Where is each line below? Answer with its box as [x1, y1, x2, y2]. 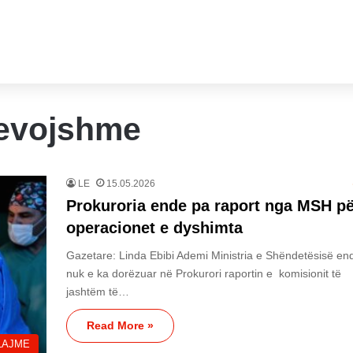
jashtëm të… [66, 285, 129, 298]
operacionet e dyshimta [66, 219, 243, 236]
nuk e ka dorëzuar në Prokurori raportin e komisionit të [66, 267, 341, 280]
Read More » [87, 319, 154, 332]
